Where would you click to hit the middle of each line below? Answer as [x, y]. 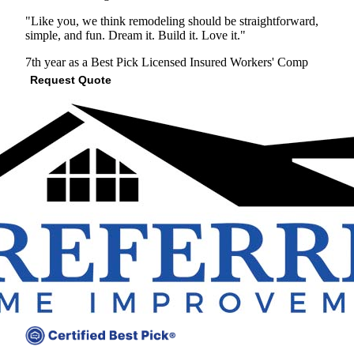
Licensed [164, 62]
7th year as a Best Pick [82, 62]
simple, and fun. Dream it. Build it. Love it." [136, 35]
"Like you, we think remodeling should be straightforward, [172, 21]
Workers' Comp [269, 62]
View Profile [125, 96]
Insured [210, 62]
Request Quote [71, 80]
